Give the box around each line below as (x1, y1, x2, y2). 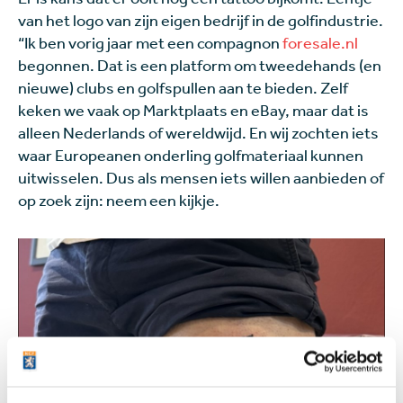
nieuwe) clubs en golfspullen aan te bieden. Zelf (18, 77, 348, 98)
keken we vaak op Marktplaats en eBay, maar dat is (18, 100, 369, 121)
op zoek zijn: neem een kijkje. (18, 190, 219, 210)
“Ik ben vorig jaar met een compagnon (18, 32, 282, 53)
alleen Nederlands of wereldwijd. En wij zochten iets (18, 122, 379, 143)
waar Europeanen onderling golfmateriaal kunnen (18, 145, 363, 166)
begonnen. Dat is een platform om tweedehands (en (18, 55, 381, 76)
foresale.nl (282, 32, 358, 53)
